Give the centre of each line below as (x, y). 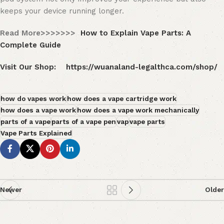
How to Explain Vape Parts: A (136, 33)
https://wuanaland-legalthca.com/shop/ (142, 67)
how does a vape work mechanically (138, 110)
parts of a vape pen (84, 121)
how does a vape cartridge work (122, 98)
